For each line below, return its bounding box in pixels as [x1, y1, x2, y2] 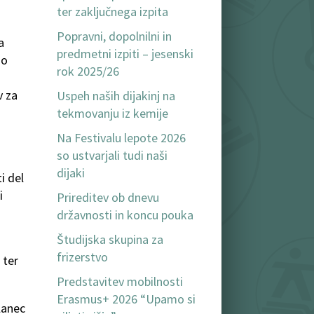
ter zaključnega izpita [57, 4, 168, 20]
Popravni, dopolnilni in [57, 28, 172, 45]
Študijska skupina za [57, 231, 163, 248]
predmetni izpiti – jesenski [57, 46, 193, 62]
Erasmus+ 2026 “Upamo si [57, 291, 196, 308]
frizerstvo [57, 249, 108, 266]
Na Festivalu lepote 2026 [57, 130, 186, 146]
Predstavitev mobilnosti [57, 273, 183, 290]
